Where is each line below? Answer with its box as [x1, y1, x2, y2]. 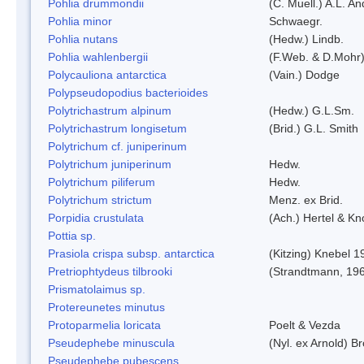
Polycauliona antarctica [48, 67, 167, 81]
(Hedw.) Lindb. [269, 32, 344, 45]
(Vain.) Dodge [269, 67, 340, 81]
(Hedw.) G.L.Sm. [269, 103, 354, 117]
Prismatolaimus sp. [48, 282, 145, 296]
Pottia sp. [48, 228, 96, 242]
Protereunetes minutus [48, 300, 165, 314]
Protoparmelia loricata [48, 318, 161, 331]
